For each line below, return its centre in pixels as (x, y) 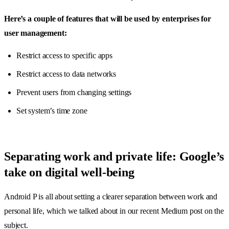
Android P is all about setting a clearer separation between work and (111, 196)
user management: (36, 33)
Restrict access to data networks (66, 74)
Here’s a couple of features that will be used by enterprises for (108, 18)
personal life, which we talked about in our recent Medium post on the (114, 211)
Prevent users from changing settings (74, 92)
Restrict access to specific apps (64, 55)
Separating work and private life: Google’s (114, 156)
